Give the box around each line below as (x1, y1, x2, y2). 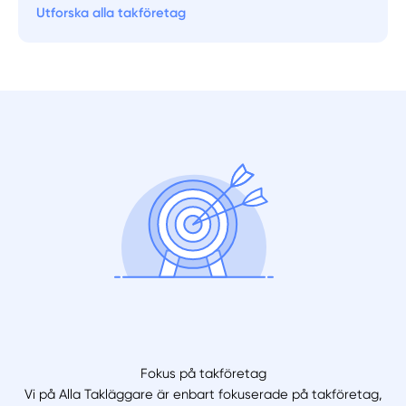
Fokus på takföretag (140, 364, 266, 382)
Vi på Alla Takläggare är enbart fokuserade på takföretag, (24, 385, 382, 402)
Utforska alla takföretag (36, 5, 187, 22)
